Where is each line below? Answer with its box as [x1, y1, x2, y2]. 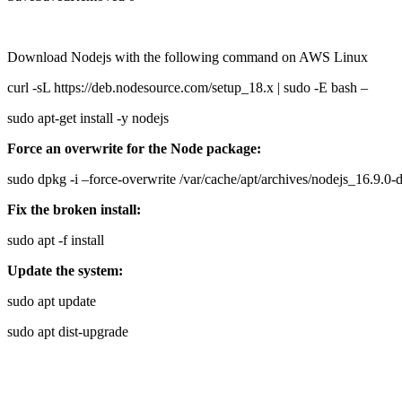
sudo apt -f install [7, 232, 104, 248]
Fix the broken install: [7, 202, 141, 217]
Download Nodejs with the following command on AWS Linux [7, 49, 368, 65]
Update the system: [7, 263, 123, 278]
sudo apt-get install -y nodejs [7, 110, 169, 126]
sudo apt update [7, 293, 96, 309]
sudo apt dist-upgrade [7, 324, 128, 339]
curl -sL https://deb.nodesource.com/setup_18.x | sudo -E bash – [7, 80, 368, 95]
